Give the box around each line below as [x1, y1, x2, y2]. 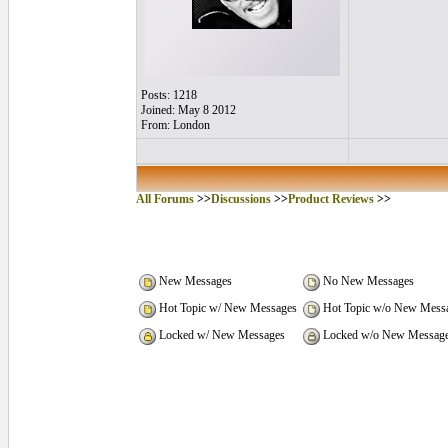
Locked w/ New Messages [156, 328, 285, 343]
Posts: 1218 [141, 88, 197, 102]
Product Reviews [288, 192, 374, 206]
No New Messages [320, 274, 414, 289]
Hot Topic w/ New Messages [156, 301, 297, 316]
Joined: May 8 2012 [141, 103, 236, 117]
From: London [141, 118, 210, 132]
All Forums [136, 192, 194, 206]
